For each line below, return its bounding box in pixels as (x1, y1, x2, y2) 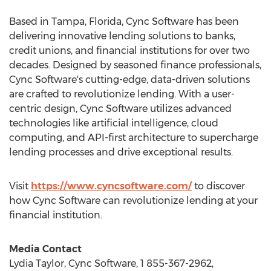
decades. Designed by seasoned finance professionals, (9, 59, 261, 71)
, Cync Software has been (122, 16, 239, 27)
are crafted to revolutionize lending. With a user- (9, 88, 235, 100)
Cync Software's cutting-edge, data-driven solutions (9, 74, 250, 85)
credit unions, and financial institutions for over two (9, 45, 250, 56)
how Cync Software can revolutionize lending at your (9, 195, 258, 206)
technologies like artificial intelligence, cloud (9, 117, 218, 129)
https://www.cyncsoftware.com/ (31, 180, 192, 192)
